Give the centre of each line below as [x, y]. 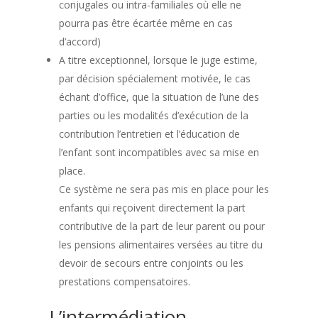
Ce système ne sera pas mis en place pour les [164, 189]
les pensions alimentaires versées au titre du [160, 245]
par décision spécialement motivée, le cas [154, 78]
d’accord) [79, 42]
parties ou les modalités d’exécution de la [153, 115]
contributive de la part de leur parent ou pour [161, 226]
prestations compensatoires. [124, 281]
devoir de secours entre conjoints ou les [151, 263]
